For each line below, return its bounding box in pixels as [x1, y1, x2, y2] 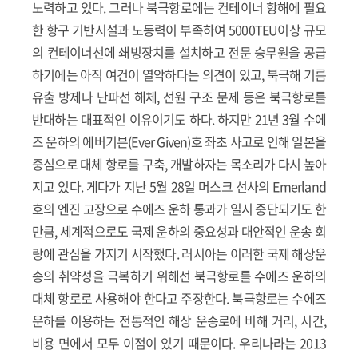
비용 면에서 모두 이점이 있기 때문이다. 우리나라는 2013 [32, 333, 326, 353]
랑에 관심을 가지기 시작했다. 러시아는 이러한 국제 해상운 [32, 244, 326, 264]
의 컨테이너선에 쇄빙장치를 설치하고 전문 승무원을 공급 [32, 42, 326, 62]
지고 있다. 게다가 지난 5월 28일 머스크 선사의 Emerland [32, 177, 326, 197]
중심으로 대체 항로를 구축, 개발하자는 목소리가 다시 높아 [32, 154, 326, 174]
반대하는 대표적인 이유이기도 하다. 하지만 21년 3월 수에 [32, 109, 326, 129]
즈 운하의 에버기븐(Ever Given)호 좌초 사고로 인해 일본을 [32, 132, 326, 152]
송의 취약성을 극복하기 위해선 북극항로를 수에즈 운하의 [32, 266, 326, 286]
